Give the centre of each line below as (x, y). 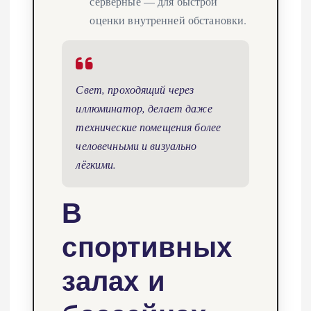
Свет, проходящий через (135, 89)
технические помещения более (149, 126)
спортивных (147, 246)
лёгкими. (96, 164)
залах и (114, 280)
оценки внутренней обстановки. (168, 19)
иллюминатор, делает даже (144, 108)
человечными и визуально (136, 145)
